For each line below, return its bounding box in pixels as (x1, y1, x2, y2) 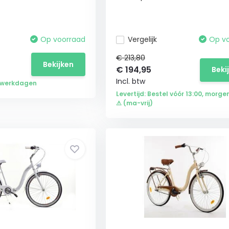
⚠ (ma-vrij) (116, 99, 153, 107)
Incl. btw (116, 76, 145, 86)
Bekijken (42, 59, 74, 70)
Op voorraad (40, 34, 85, 44)
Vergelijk (127, 34, 157, 44)
